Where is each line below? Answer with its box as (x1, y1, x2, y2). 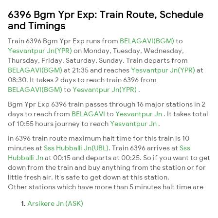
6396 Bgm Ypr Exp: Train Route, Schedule (8, 7, 203, 20)
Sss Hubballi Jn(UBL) (44, 143, 109, 152)
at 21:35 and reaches (64, 65, 131, 74)
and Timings (8, 18, 66, 32)
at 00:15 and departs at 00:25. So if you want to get (45, 153, 210, 162)
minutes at (8, 143, 44, 152)
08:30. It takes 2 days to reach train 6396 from (8, 75, 157, 84)
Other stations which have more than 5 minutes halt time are (8, 182, 203, 191)
